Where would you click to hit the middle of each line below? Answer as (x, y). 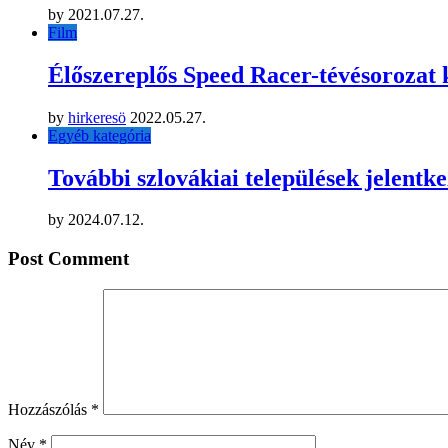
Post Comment (68, 259)
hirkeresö (97, 117)
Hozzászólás (49, 409)
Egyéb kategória (99, 135)
